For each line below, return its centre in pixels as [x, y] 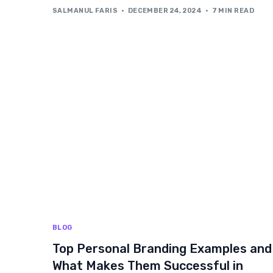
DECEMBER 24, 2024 [165, 10]
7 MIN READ [233, 10]
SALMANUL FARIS [85, 10]
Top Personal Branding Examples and [162, 248]
